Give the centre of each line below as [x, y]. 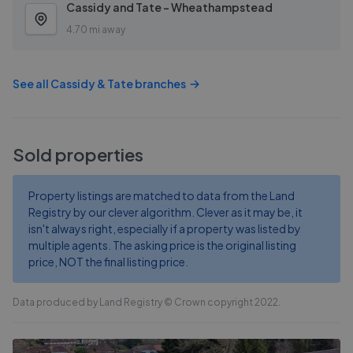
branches [160, 84]
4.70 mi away [96, 30]
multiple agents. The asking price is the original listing [162, 245]
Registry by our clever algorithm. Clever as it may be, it [165, 212]
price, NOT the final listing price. [108, 262]
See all [32, 84]
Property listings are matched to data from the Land [162, 195]
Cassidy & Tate [92, 84]
